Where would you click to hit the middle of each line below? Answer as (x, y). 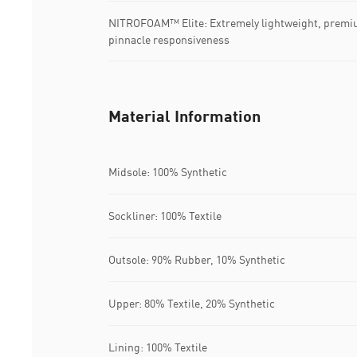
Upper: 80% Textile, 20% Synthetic (192, 304)
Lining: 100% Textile (158, 347)
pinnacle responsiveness (169, 39)
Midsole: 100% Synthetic (168, 172)
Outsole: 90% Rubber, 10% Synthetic (197, 260)
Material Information (184, 115)
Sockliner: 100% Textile (165, 216)
